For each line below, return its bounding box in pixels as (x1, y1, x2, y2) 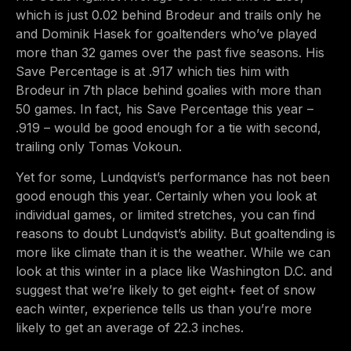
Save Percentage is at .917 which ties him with (16, 63, 289, 80)
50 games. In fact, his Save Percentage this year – (16, 101, 313, 118)
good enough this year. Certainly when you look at (16, 187, 317, 204)
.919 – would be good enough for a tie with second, (16, 120, 321, 136)
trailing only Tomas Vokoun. (16, 139, 182, 155)
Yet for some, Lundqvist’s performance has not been (16, 168, 330, 185)
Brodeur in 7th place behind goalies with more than (16, 82, 321, 99)
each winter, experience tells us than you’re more (16, 300, 312, 317)
